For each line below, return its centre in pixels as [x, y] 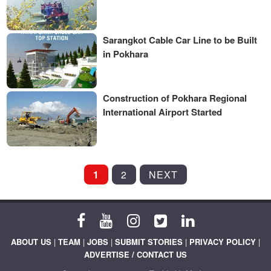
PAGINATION [65, 194]
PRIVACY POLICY [223, 242]
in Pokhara [126, 54]
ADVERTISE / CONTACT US [135, 255]
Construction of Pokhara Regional [175, 98]
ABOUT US [31, 242]
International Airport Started [163, 112]
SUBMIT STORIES [149, 242]
